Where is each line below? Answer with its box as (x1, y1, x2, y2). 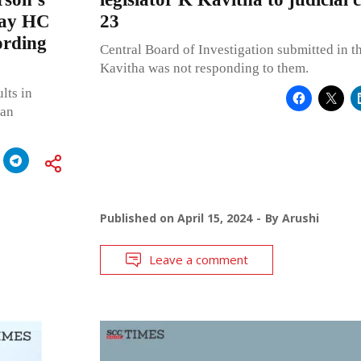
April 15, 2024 (176, 210, 252, 226)
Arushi (281, 210, 319, 226)
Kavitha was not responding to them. (99, 60, 309, 76)
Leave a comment (148, 251, 248, 268)
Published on (99, 210, 177, 226)
